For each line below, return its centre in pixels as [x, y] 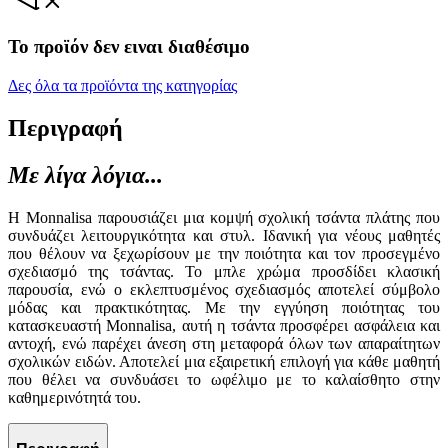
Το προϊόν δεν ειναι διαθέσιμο [129, 47]
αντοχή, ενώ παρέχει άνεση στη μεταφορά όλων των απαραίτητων [224, 343]
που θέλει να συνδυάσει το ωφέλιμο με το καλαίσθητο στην [224, 379]
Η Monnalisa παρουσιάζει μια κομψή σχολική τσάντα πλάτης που [224, 217]
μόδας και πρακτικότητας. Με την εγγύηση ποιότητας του [224, 307]
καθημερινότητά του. [74, 397]
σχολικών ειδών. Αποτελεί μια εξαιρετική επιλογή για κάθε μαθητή [224, 361]
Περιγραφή [65, 128]
